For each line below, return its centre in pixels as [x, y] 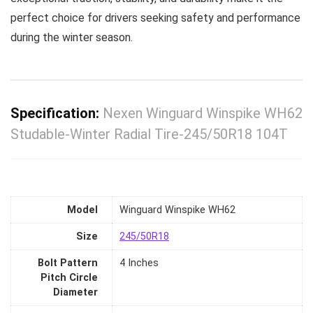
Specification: [57, 113]
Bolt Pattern [68, 263]
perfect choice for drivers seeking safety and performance [155, 18]
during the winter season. [72, 37]
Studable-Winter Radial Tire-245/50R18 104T [149, 134]
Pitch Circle [69, 278]
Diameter [75, 293]
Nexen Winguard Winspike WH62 [203, 113]
